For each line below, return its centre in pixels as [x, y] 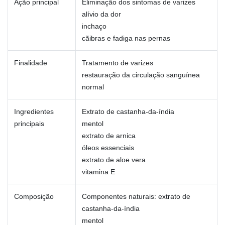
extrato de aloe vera [114, 160]
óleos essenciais [108, 148]
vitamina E [98, 172]
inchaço [94, 26]
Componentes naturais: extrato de [136, 197]
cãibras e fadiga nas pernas [126, 38]
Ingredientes [34, 112]
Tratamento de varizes [118, 63]
